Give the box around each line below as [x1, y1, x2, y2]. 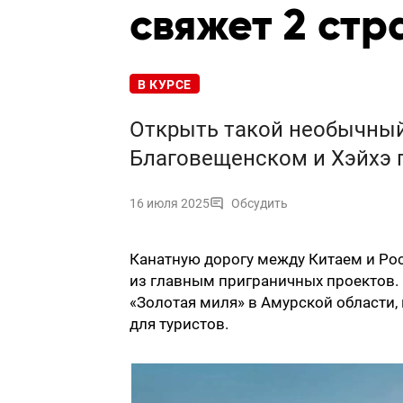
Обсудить [231, 196, 288, 211]
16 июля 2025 [130, 196, 210, 211]
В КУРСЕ [138, 77, 192, 93]
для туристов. [130, 315, 228, 334]
